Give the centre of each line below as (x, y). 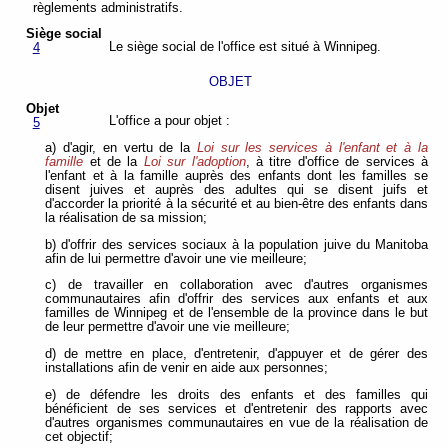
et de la (116, 162)
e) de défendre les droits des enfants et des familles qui (236, 394)
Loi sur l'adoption (194, 162)
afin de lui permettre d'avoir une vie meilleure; (176, 258)
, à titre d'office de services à (337, 162)
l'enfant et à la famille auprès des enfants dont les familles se (236, 176)
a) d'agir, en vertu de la (121, 148)
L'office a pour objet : (169, 121)
